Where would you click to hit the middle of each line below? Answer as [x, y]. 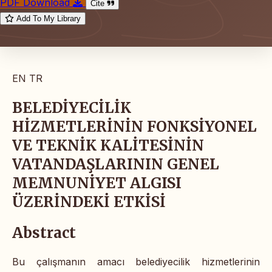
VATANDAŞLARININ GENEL [116, 165]
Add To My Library [49, 19]
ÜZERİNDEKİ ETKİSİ [89, 202]
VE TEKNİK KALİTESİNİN [108, 146]
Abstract [44, 233]
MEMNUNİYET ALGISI [97, 183]
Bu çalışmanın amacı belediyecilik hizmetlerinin [136, 261]
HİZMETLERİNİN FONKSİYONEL [134, 127]
